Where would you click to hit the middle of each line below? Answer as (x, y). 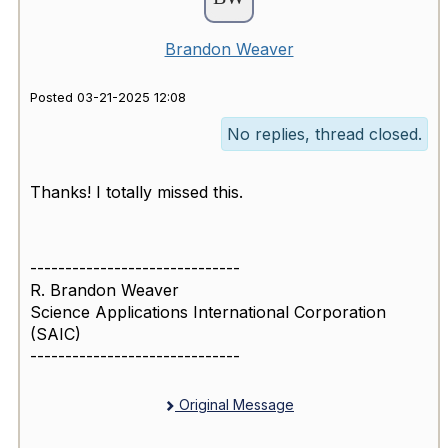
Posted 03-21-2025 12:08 (108, 98)
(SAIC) (55, 334)
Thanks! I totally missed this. (136, 192)
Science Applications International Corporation (208, 312)
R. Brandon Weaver (104, 290)
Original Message (234, 405)
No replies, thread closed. (324, 134)
